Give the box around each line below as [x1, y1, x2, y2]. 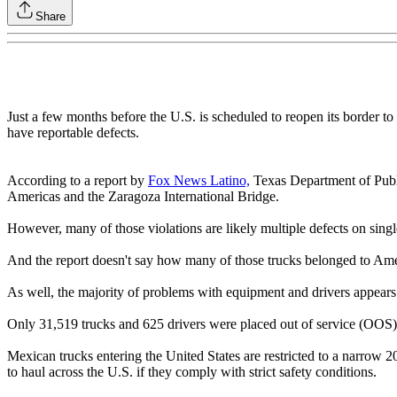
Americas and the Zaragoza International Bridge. [7, 189, 279, 205]
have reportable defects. [7, 125, 139, 141]
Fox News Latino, [148, 173, 250, 189]
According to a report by [7, 173, 148, 189]
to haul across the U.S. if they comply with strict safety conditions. [7, 364, 377, 380]
